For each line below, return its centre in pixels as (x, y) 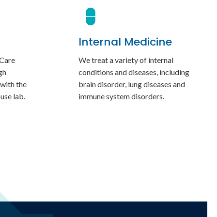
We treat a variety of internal (126, 60)
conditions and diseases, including (134, 72)
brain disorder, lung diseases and (132, 84)
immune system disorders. (121, 96)
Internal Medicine (125, 42)
